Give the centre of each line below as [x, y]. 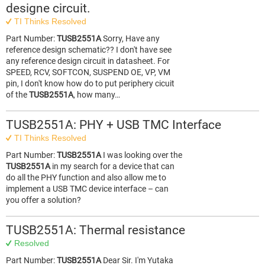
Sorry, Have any [130, 38]
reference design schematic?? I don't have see [89, 50]
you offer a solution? [43, 200]
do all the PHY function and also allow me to [86, 177]
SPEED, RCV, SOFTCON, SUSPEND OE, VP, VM [88, 72]
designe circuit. [48, 8]
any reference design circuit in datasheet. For [88, 61]
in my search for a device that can [112, 166]
